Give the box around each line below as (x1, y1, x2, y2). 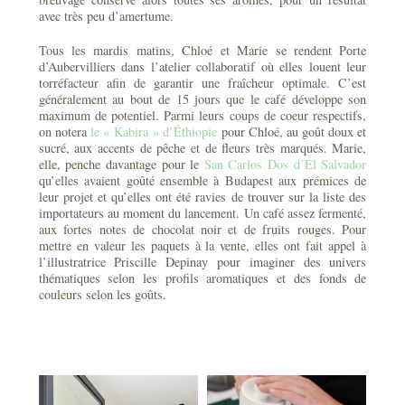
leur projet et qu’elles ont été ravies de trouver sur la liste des (38, 188, 367, 206)
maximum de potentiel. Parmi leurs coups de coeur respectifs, (38, 107, 367, 125)
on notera (38, 123, 90, 141)
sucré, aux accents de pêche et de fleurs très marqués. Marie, (38, 139, 367, 157)
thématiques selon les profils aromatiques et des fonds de (38, 269, 367, 287)
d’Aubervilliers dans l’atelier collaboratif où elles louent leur (38, 58, 367, 76)
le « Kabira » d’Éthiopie (89, 123, 218, 141)
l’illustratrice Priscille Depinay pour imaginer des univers (38, 253, 367, 271)
